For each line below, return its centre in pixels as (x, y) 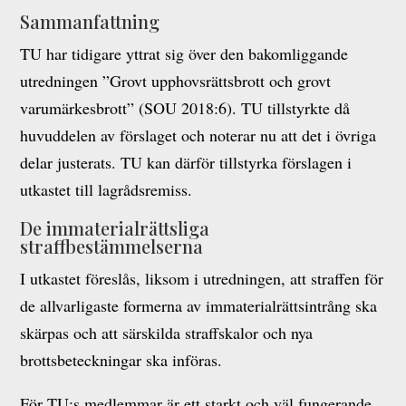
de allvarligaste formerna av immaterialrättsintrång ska (199, 305)
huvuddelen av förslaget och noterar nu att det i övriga (198, 135)
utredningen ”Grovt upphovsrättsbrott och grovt (176, 81)
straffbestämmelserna (112, 246)
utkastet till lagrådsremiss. (106, 189)
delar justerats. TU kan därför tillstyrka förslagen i (186, 162)
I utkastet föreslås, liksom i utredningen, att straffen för (202, 278)
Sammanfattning (90, 21)
